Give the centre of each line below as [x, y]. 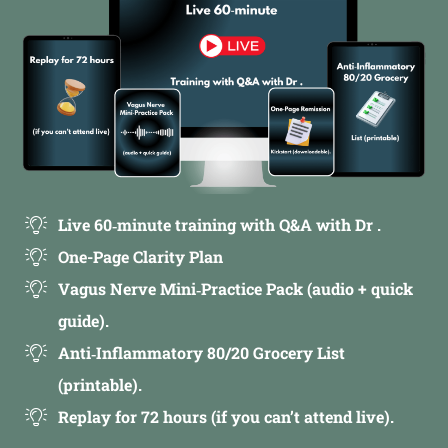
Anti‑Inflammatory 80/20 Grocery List [201, 352]
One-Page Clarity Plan [140, 256]
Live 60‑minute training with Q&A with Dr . [219, 224]
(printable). [100, 384]
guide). [83, 320]
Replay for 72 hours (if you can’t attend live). [226, 416]
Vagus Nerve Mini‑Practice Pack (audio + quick [235, 288]
